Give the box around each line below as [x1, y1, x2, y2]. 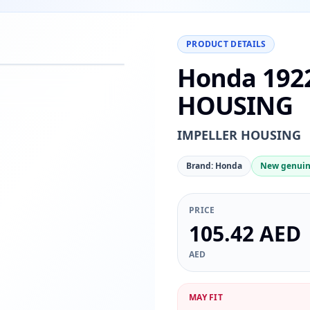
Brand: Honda [185, 160, 242, 172]
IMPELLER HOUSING [176, 127, 301, 143]
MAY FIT [188, 291, 224, 303]
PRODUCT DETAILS [185, 38, 266, 50]
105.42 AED [188, 219, 301, 248]
